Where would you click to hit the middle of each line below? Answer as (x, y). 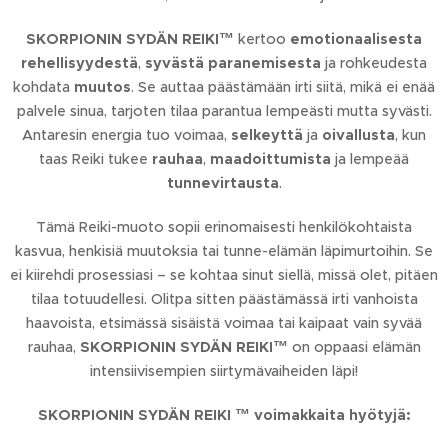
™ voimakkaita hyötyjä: (320, 415)
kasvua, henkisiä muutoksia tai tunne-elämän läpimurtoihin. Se (224, 251)
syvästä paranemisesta (233, 63)
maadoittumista (270, 159)
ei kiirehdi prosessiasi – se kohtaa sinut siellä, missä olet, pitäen (224, 275)
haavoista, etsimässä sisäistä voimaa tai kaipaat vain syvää (224, 323)
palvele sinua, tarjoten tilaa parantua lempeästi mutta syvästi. (224, 111)
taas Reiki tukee (95, 159)
